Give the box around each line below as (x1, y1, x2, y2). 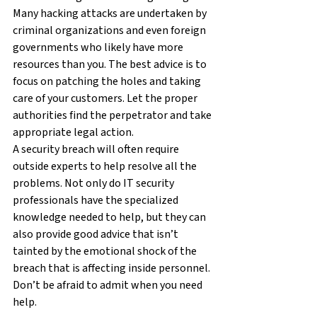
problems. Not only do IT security (13, 175, 176, 191)
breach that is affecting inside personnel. (13, 260, 212, 276)
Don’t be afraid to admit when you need (13, 277, 204, 293)
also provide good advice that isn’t (13, 226, 180, 242)
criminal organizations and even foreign (13, 22, 208, 38)
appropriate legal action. (13, 124, 134, 140)
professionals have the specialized (13, 192, 180, 208)
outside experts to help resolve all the (13, 158, 199, 174)
